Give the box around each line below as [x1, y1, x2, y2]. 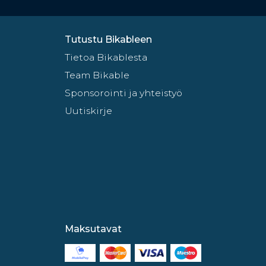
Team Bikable [64, 69, 129, 81]
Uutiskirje [64, 105, 112, 117]
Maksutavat [64, 223, 122, 235]
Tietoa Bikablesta [64, 52, 147, 64]
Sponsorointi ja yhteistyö [64, 87, 182, 99]
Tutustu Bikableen [64, 34, 152, 46]
